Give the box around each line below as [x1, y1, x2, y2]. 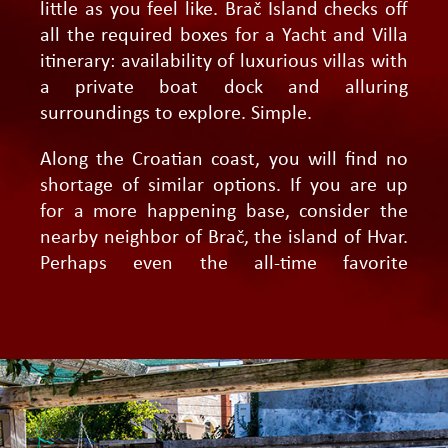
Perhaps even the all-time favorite [40, 253, 408, 274]
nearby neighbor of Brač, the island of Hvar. [40, 227, 408, 248]
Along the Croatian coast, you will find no [40, 149, 408, 170]
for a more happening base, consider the [40, 201, 408, 222]
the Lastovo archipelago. [40, 305, 244, 326]
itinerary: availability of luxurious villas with [40, 51, 408, 72]
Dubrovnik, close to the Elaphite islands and [40, 279, 408, 300]
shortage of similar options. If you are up [40, 175, 408, 196]
